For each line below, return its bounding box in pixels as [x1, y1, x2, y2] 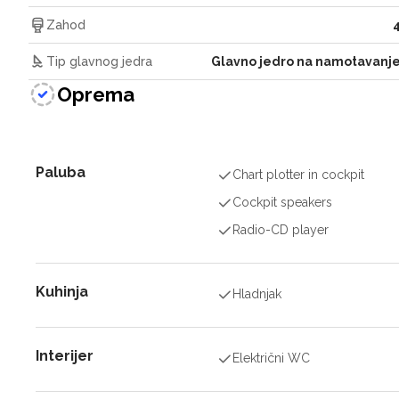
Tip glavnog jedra [46, 54, 152, 69]
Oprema [57, 82, 134, 106]
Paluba [36, 164, 85, 181]
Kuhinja [36, 283, 88, 300]
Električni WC [232, 351, 311, 365]
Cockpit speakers [232, 195, 333, 209]
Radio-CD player [232, 223, 330, 237]
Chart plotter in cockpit [232, 167, 365, 182]
